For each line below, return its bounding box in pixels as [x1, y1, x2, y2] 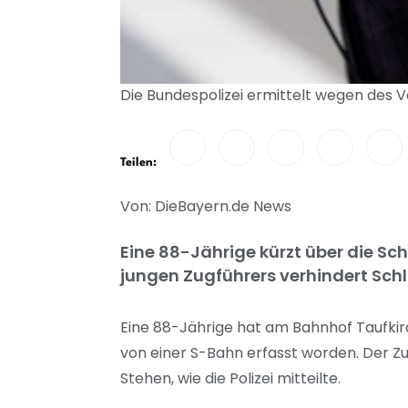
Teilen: [120, 156, 157, 168]
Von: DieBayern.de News [120, 195, 291, 217]
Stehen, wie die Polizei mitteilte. [120, 367, 344, 389]
